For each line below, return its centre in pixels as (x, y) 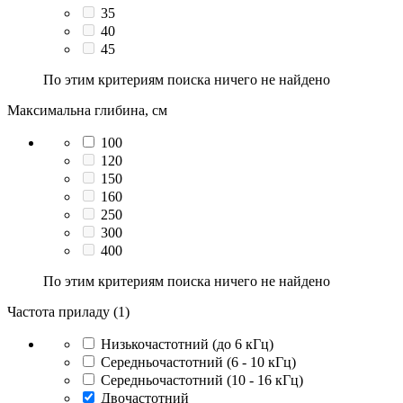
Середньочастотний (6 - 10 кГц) (198, 362)
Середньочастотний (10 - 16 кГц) (202, 380)
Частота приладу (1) (68, 311)
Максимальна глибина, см (87, 110)
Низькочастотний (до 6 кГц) (187, 344)
